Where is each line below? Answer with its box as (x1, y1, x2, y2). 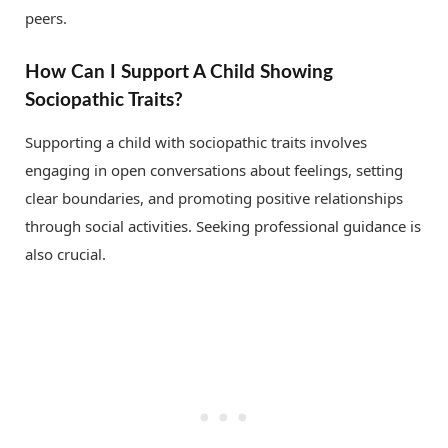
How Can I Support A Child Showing (25, 61, 333, 82)
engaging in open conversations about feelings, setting (25, 160, 403, 181)
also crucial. (25, 244, 106, 265)
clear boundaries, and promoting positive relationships (25, 188, 403, 209)
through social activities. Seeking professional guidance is (25, 216, 421, 237)
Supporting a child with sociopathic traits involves (25, 132, 367, 153)
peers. (25, 7, 67, 28)
